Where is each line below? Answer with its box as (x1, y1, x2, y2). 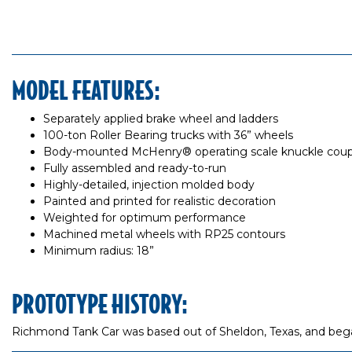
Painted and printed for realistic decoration (43, 194, 276, 208)
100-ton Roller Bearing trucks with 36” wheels (43, 128, 293, 142)
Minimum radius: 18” (43, 244, 154, 258)
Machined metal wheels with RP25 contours (43, 227, 285, 241)
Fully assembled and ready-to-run (43, 161, 226, 175)
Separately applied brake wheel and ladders (43, 112, 278, 126)
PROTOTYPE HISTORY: (12, 288, 188, 318)
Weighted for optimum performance (43, 211, 246, 225)
